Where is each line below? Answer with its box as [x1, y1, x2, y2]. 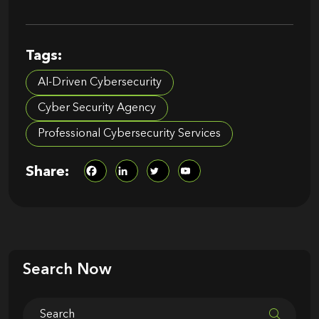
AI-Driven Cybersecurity [38, 76, 162, 88]
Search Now [23, 261, 112, 278]
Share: [26, 165, 69, 180]
